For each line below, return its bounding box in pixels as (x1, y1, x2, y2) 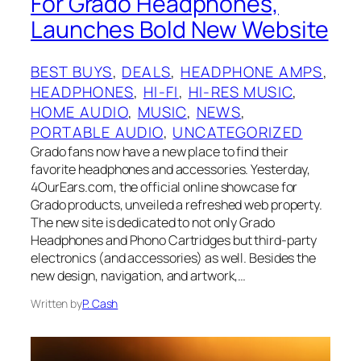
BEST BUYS (31, 60, 113, 82)
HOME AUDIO (31, 101, 129, 122)
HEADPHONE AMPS (180, 60, 323, 82)
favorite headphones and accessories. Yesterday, (31, 160, 311, 178)
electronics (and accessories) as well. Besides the (31, 248, 316, 267)
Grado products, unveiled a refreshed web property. (31, 195, 322, 214)
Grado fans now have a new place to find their (31, 142, 288, 160)
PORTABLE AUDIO (31, 121, 164, 143)
